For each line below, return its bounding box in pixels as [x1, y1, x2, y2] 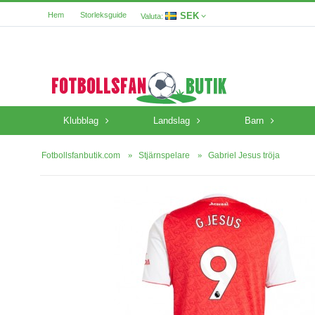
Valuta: [141, 11, 163, 20]
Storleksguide [80, 11, 127, 19]
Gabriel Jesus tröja [208, 150, 280, 160]
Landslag [153, 115, 190, 126]
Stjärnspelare [139, 150, 190, 160]
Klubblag [63, 115, 98, 126]
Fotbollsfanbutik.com [41, 150, 120, 160]
